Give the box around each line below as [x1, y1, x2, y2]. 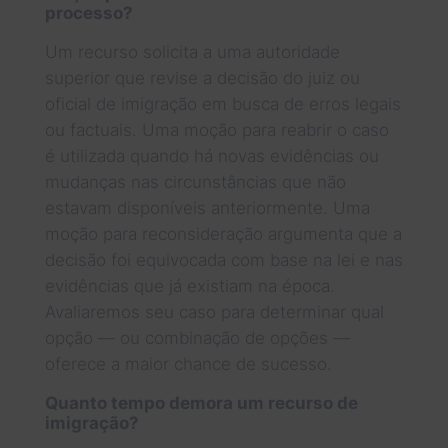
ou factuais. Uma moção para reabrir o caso [44, 119, 389, 140]
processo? [44, 2, 133, 23]
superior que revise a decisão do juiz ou [44, 67, 360, 88]
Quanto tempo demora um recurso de [44, 392, 358, 413]
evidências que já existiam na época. [44, 275, 335, 296]
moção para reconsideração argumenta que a [44, 223, 402, 244]
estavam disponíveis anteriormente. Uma [44, 197, 370, 218]
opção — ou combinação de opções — [44, 327, 350, 348]
